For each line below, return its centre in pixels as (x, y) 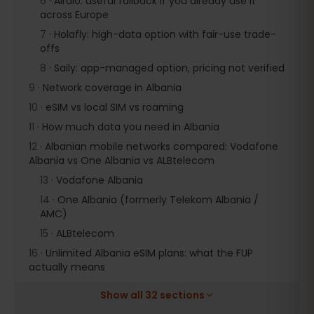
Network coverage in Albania (112, 88)
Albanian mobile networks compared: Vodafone (162, 146)
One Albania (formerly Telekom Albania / (158, 200)
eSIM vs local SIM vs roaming (115, 107)
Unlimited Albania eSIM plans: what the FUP (149, 253)
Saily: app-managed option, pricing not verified (169, 68)
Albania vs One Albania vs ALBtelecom (122, 161)
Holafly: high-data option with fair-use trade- (165, 34)
